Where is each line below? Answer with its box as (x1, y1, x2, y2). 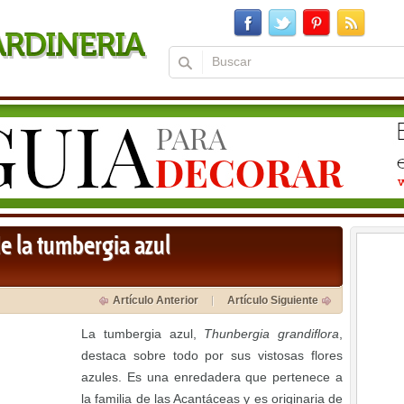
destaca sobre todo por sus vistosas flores (81, 348, 343, 363)
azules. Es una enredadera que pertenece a (81, 370, 343, 384)
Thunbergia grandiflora (204, 326, 339, 341)
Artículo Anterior (113, 294, 198, 307)
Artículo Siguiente (227, 294, 318, 307)
